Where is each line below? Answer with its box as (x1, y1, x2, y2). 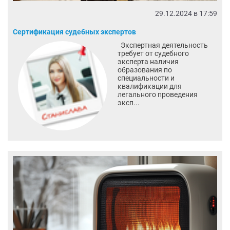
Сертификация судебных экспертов (13, 28, 136, 36)
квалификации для (117, 82, 182, 91)
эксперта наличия (117, 57, 179, 66)
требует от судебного (117, 49, 189, 58)
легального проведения (117, 90, 198, 99)
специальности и (117, 74, 175, 83)
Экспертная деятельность (117, 41, 208, 50)
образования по (117, 66, 172, 74)
